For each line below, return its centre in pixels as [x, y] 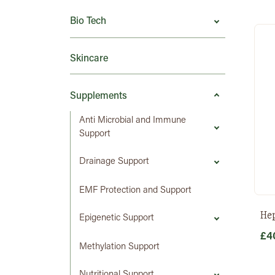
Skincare [89, 59]
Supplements [99, 97]
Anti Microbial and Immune [133, 121]
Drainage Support [114, 162]
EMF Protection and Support [135, 191]
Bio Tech [88, 22]
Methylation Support [119, 247]
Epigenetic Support [117, 219]
